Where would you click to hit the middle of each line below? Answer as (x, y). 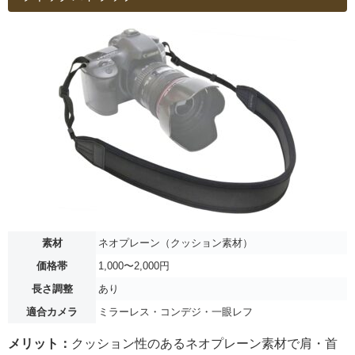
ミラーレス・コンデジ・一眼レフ (176, 311)
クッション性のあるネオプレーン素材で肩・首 (204, 343)
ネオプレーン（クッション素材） (176, 242)
